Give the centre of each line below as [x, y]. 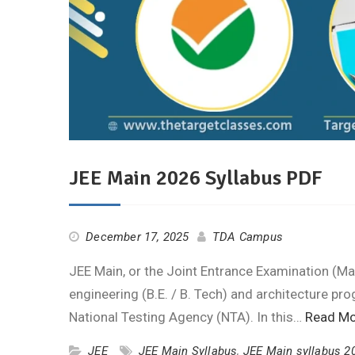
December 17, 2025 [137, 237]
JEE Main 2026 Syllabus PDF [196, 179]
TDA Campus [248, 237]
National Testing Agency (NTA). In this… [187, 317]
